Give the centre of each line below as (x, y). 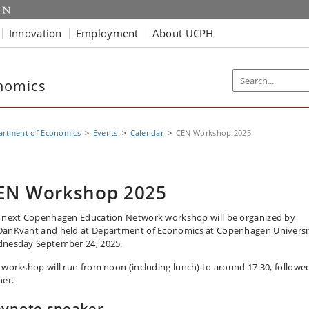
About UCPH (183, 33)
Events (105, 133)
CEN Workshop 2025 (213, 133)
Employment (107, 33)
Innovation (35, 33)
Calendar (147, 133)
